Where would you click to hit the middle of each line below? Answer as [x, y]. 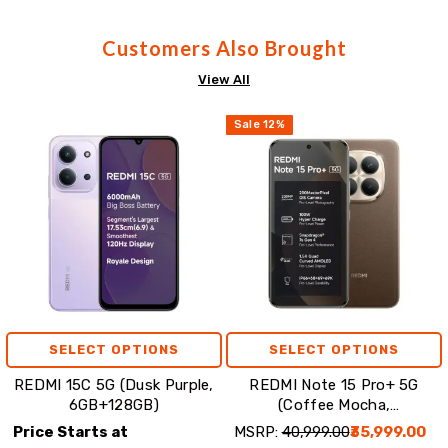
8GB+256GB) [334, 425]
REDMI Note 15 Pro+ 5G [334, 385]
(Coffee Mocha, [334, 405]
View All [224, 80]
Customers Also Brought [224, 48]
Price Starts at [71, 432]
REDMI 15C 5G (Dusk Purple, [113, 385]
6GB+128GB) [113, 405]
